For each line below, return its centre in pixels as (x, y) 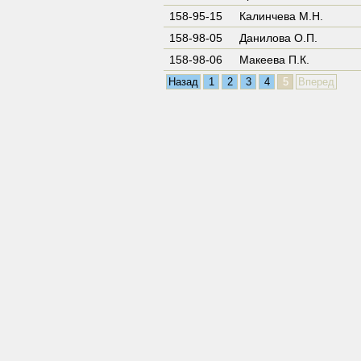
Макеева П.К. (274, 60)
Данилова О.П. (278, 38)
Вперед (316, 82)
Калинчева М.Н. (281, 16)
